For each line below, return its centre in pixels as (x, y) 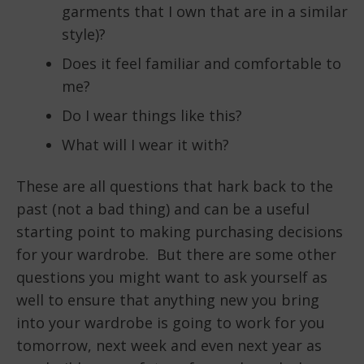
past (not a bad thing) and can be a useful (163, 208)
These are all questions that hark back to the (175, 186)
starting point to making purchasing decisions (180, 231)
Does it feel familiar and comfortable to (201, 64)
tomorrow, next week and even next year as (169, 345)
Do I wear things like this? (152, 116)
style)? (84, 34)
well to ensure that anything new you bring (168, 299)
